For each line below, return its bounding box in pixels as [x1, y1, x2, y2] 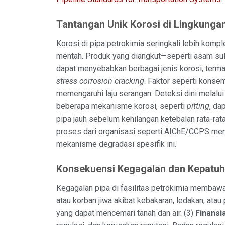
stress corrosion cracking [56, 76, 144, 86]
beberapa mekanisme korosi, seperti [56, 101, 187, 111]
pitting [187, 101, 209, 111]
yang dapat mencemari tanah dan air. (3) [56, 208, 195, 218]
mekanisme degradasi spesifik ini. [56, 139, 176, 149]
